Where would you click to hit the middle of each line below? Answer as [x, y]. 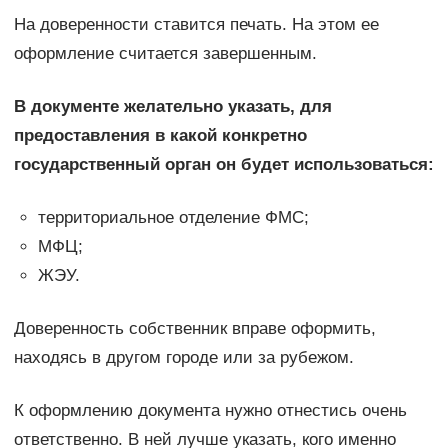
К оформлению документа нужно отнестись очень [210, 410]
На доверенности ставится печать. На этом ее [196, 24]
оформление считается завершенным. [165, 53]
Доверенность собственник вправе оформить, [194, 328]
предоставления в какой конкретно [160, 135]
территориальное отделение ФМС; [173, 217]
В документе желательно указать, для [172, 106]
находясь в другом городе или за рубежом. [183, 357]
